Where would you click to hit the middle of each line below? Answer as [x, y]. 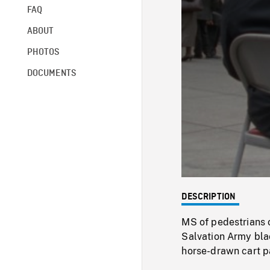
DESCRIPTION [209, 197]
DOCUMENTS [52, 73]
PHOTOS [43, 52]
